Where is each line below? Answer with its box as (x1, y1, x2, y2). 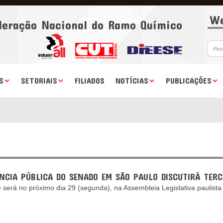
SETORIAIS (20, 76, 57, 85)
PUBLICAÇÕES (165, 76, 212, 85)
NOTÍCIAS (115, 76, 148, 85)
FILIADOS (74, 76, 105, 85)
